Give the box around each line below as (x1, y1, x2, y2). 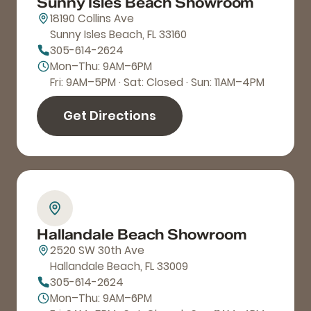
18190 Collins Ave (50, 10, 134, 26)
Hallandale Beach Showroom (37, 225, 247, 243)
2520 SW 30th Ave (50, 242, 144, 258)
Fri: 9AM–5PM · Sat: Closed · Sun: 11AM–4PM (50, 74, 264, 90)
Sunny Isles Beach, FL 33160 (50, 26, 187, 42)
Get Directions (63, 106, 156, 124)
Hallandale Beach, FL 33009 (50, 258, 188, 274)
